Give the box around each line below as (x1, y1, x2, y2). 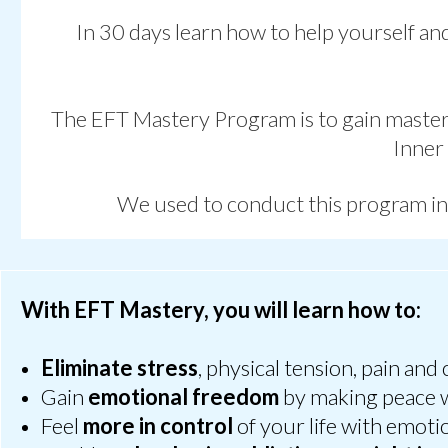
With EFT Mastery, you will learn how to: (21, 295, 421, 323)
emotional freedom (88, 382, 279, 410)
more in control (83, 411, 233, 439)
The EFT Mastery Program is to (50, 104, 342, 132)
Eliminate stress (41, 353, 198, 381)
